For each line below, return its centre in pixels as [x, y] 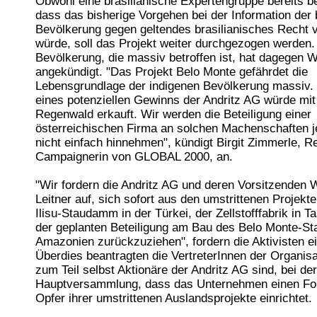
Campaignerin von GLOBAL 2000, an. [134, 157]
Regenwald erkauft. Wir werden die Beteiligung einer [173, 115]
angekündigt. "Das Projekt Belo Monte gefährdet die [172, 72]
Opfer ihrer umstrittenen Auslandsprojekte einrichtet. [174, 299]
